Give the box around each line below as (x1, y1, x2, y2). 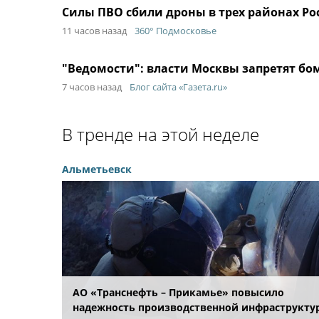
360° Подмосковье (135, 24, 216, 37)
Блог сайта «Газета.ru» (130, 80, 227, 93)
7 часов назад (62, 80, 122, 93)
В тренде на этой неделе (62, 122, 259, 146)
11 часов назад (62, 24, 127, 37)
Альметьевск (62, 162, 132, 176)
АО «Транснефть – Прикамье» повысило (73, 285, 284, 299)
